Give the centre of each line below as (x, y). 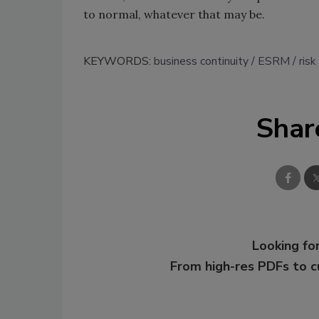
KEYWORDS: (119, 62)
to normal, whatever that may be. (181, 15)
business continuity (201, 62)
